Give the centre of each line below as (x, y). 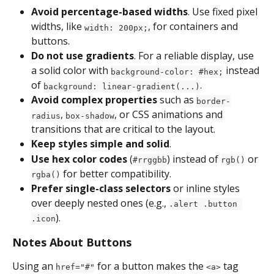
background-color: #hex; (167, 72)
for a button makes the (150, 266)
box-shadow (90, 116)
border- (213, 101)
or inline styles (206, 188)
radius (46, 116)
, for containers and (194, 27)
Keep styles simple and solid (100, 144)
